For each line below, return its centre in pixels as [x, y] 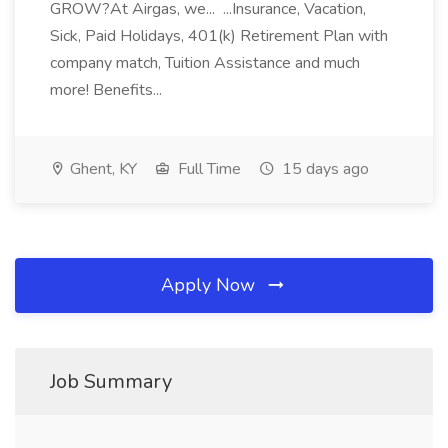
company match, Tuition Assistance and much [205, 63]
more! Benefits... [108, 90]
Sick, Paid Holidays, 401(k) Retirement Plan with [219, 36]
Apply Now [210, 285]
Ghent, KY [101, 169]
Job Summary [111, 381]
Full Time [207, 169]
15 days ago [323, 169]
